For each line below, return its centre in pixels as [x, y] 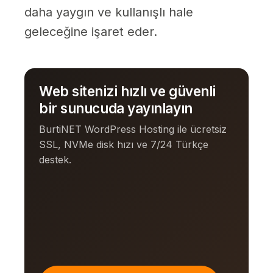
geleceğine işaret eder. [91, 32]
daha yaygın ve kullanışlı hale [109, 12]
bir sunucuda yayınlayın [116, 108]
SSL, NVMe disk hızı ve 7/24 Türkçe [124, 145]
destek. [55, 160]
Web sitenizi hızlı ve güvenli [128, 91]
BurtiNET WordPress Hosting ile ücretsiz [133, 129]
